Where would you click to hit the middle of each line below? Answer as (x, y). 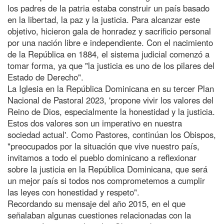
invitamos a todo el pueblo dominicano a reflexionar (102, 157)
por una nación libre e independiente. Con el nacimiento (110, 42)
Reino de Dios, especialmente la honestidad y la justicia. (111, 111)
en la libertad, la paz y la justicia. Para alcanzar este (104, 19)
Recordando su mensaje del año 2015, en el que (96, 203)
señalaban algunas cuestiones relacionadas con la (99, 215)
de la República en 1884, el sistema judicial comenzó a (108, 54)
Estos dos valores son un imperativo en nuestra (95, 123)
